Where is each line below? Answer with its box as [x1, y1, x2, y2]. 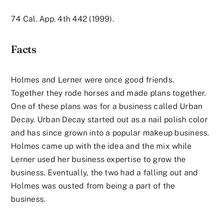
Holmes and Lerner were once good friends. [11, 75, 174, 84]
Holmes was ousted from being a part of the [11, 181, 175, 191]
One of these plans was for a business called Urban [11, 101, 203, 111]
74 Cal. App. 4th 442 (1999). [11, 14, 114, 24]
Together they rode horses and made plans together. [11, 88, 206, 98]
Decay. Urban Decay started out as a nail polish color [11, 114, 208, 124]
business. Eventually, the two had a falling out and [11, 167, 198, 177]
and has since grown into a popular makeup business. [11, 128, 209, 137]
